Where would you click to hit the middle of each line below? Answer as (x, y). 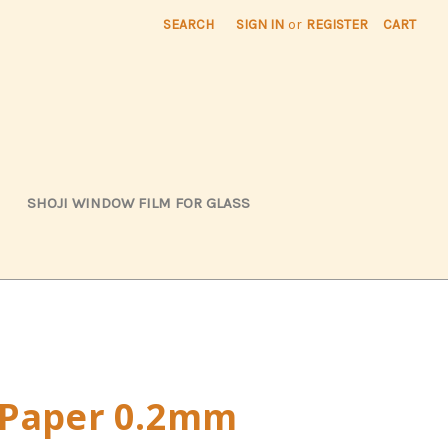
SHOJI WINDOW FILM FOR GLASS (138, 202)
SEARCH (189, 24)
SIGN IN (260, 24)
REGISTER (337, 24)
